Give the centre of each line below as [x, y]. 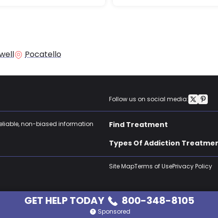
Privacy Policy [192, 166]
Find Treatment [138, 125]
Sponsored [114, 211]
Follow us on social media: [149, 99]
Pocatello [43, 54]
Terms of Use [153, 166]
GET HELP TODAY [65, 200]
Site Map [122, 166]
